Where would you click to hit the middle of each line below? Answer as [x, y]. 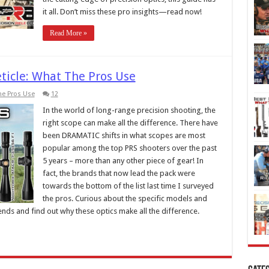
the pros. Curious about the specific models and [125, 198]
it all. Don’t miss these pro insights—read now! [122, 12]
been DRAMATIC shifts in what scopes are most [124, 135]
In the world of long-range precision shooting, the [129, 110]
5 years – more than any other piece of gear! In [123, 161]
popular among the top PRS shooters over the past [129, 148]
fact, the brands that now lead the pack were [119, 173]
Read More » [68, 33]
